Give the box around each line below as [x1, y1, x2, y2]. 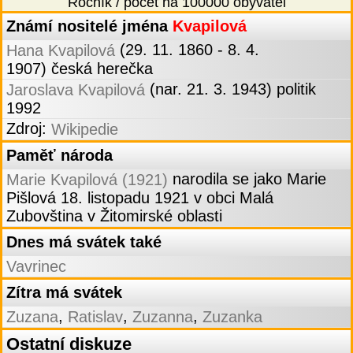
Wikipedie [51, 121, 118, 139]
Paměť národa [6, 147, 113, 165]
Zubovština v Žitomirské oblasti [6, 207, 222, 225]
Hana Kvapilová [6, 42, 115, 60]
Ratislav [68, 308, 123, 326]
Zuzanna [132, 308, 193, 326]
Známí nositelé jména [6, 17, 173, 35]
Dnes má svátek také [6, 233, 162, 251]
